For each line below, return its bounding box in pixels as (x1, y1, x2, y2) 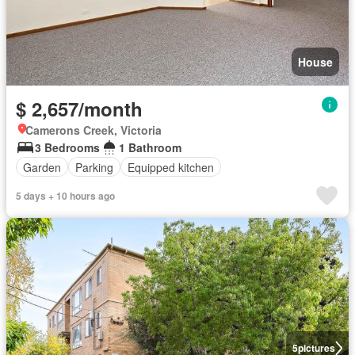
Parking (75, 158, 113, 175)
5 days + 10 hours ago (16, 189, 115, 203)
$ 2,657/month (16, 95, 143, 122)
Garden (23, 158, 61, 175)
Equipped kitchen (128, 158, 214, 175)
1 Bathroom (119, 139, 181, 155)
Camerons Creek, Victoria (25, 122, 162, 138)
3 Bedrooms (35, 139, 100, 155)
